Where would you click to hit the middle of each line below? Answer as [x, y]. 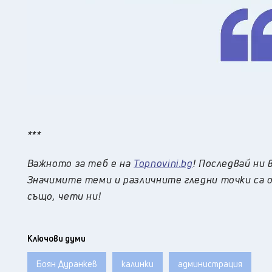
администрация [210, 264]
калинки [137, 264]
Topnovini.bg [163, 163]
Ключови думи [56, 239]
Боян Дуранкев [66, 264]
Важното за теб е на [80, 163]
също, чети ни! [64, 196]
